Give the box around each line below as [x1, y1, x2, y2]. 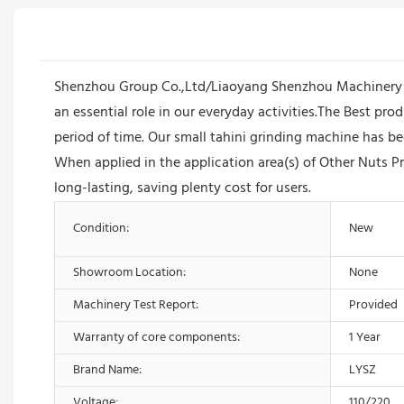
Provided [349, 294, 398, 316]
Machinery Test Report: [73, 294, 198, 316]
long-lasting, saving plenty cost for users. [54, 176, 311, 200]
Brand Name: [73, 359, 142, 381]
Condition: [73, 217, 129, 239]
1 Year [349, 326, 381, 348]
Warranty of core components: [73, 326, 240, 348]
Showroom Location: [73, 262, 186, 283]
